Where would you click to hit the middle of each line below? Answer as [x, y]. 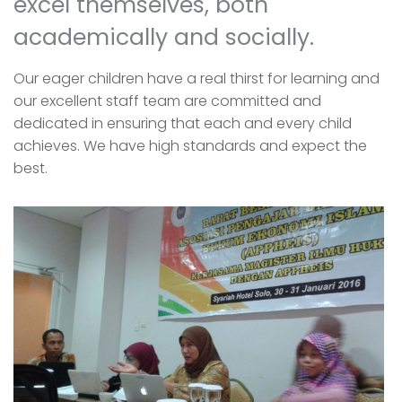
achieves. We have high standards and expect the [190, 146]
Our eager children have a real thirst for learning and [197, 79]
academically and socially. [164, 37]
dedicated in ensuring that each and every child [183, 123]
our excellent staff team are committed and [167, 101]
